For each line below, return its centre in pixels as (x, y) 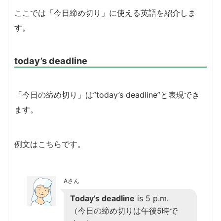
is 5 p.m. (152, 198)
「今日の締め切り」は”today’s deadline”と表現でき (107, 94)
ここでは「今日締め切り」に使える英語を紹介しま (105, 13)
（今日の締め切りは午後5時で (124, 210)
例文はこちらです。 (50, 144)
